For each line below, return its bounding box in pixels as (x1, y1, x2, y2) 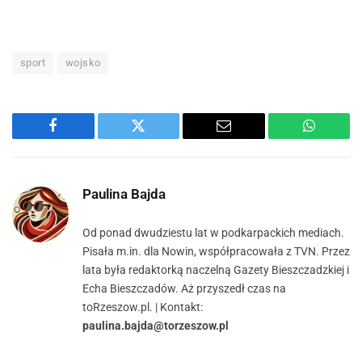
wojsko (65, 57, 101, 69)
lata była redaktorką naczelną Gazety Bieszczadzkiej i (82, 263, 349, 277)
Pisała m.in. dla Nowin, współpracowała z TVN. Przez (82, 245, 350, 259)
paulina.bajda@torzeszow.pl (82, 319, 229, 333)
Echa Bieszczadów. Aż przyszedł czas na (82, 282, 286, 296)
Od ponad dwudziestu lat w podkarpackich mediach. (82, 226, 344, 240)
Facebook (52, 130, 109, 145)
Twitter (137, 130, 179, 145)
